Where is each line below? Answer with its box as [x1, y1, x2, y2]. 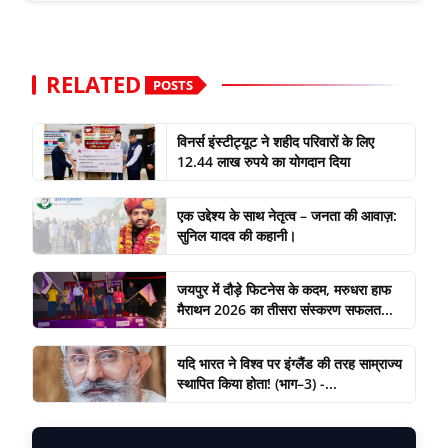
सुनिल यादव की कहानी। [176, 226, 296, 246]
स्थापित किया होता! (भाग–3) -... [176, 374, 337, 394]
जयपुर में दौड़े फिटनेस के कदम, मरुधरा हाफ [176, 280, 391, 300]
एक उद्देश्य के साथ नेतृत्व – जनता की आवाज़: [176, 206, 397, 226]
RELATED [46, 69, 141, 101]
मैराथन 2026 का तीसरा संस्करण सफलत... [176, 300, 393, 320]
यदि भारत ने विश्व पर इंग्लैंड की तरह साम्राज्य [176, 354, 402, 374]
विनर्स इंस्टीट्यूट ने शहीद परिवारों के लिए [176, 132, 374, 152]
